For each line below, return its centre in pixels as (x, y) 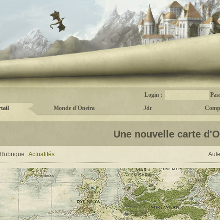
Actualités (41, 154)
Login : (154, 95)
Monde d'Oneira (74, 108)
